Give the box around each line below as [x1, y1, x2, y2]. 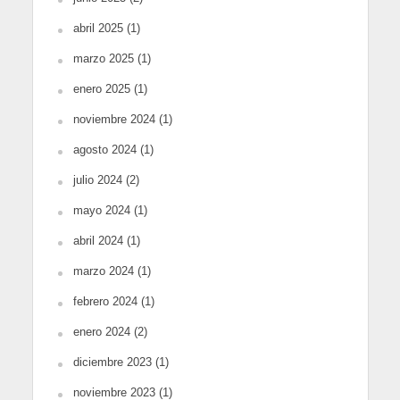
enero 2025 [72, 82, 130, 96]
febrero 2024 [72, 295, 137, 309]
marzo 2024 [72, 264, 134, 279]
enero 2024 [72, 325, 130, 339]
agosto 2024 [72, 143, 137, 157]
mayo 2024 [72, 204, 130, 218]
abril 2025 [72, 21, 123, 36]
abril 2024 [72, 234, 123, 248]
